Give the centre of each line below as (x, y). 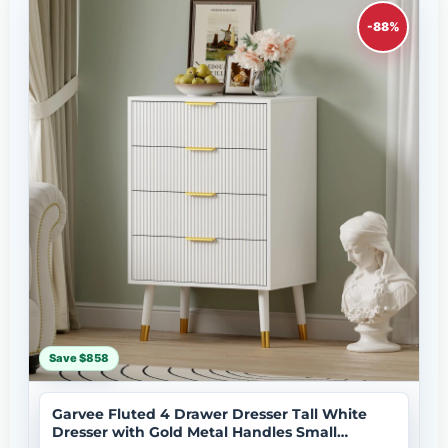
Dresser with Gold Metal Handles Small (194, 431)
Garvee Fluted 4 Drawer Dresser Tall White (209, 413)
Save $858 (79, 357)
